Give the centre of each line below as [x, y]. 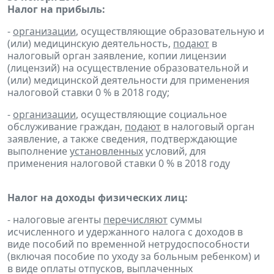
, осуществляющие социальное [151, 115]
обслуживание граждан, [66, 127]
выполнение [39, 151]
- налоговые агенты [55, 220]
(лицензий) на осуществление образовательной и [128, 68]
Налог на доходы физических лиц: [98, 198]
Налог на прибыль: [56, 9]
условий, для [175, 151]
